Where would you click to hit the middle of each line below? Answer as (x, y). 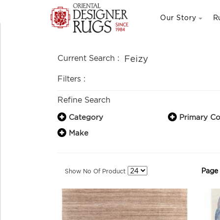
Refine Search (84, 100)
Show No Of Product (95, 171)
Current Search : (88, 58)
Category (86, 117)
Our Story (178, 17)
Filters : (71, 79)
